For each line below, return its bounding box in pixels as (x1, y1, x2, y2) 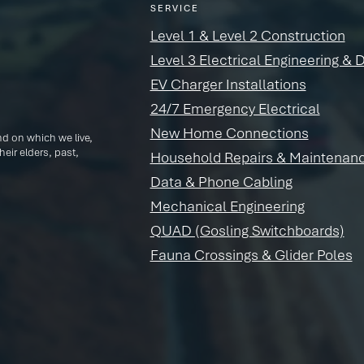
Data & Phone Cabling (149, 171, 292, 191)
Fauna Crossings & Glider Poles (149, 244, 353, 264)
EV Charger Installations (149, 73, 306, 93)
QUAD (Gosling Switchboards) (149, 219, 344, 240)
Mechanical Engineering (149, 195, 305, 215)
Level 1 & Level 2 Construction (149, 24, 345, 45)
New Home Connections (149, 122, 309, 142)
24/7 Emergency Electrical (149, 97, 320, 118)
